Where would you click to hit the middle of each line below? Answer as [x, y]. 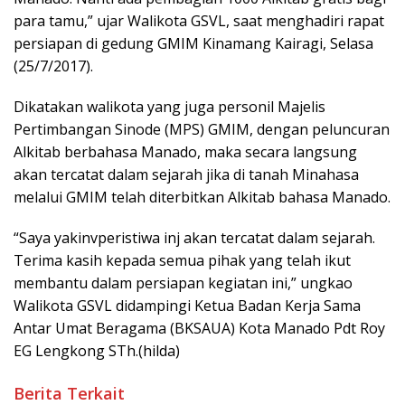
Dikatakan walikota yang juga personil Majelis [170, 107]
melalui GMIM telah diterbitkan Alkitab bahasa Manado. [202, 198]
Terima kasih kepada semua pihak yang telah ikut [182, 261]
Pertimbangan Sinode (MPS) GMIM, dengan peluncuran [202, 130]
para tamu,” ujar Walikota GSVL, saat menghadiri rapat [199, 21]
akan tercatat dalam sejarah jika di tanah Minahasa [186, 175]
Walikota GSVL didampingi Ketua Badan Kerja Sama [187, 306]
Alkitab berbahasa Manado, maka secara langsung [185, 152]
